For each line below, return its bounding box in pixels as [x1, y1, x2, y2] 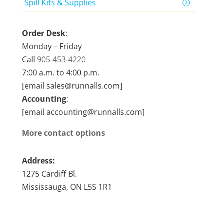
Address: [21, 155, 55, 166]
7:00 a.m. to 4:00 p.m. [21, 67, 99, 78]
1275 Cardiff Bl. [21, 168, 77, 179]
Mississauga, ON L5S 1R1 [21, 182, 112, 192]
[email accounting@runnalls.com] [21, 107, 145, 117]
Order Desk [21, 28, 65, 38]
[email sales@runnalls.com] [21, 80, 122, 91]
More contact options [21, 127, 105, 138]
